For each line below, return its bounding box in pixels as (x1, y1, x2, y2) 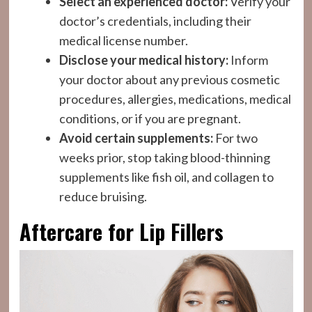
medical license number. (58, 32, 188, 48)
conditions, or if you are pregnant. (58, 110, 241, 126)
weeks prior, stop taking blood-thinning (58, 149, 270, 165)
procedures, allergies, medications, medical (58, 91, 291, 107)
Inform (228, 52, 268, 68)
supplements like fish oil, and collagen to (58, 169, 274, 185)
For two (212, 130, 258, 146)
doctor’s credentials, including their (58, 13, 251, 29)
